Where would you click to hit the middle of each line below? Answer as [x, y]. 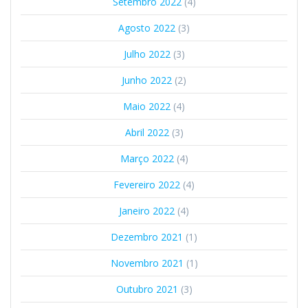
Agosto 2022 [147, 27]
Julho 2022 [147, 54]
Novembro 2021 [147, 263]
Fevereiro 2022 [147, 184]
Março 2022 [147, 158]
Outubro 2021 [147, 289]
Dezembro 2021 [147, 236]
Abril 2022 [147, 132]
